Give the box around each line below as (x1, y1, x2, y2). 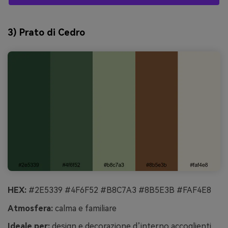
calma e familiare (53, 203, 117, 213)
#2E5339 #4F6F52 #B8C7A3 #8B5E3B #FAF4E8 (26, 185, 211, 195)
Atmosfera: (8, 203, 53, 213)
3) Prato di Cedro (8, 26, 85, 38)
